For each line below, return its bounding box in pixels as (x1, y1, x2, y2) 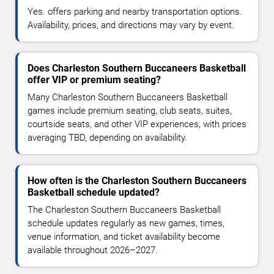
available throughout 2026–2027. (28, 244, 158, 256)
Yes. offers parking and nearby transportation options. (28, 6, 242, 17)
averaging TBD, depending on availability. (28, 131, 187, 143)
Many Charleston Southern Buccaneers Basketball (28, 91, 228, 103)
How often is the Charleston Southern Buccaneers (28, 174, 246, 187)
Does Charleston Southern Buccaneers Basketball (28, 62, 246, 74)
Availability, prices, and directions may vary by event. (28, 19, 234, 31)
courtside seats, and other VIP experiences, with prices (28, 118, 246, 130)
